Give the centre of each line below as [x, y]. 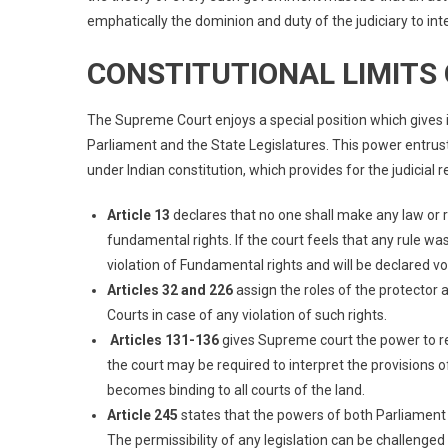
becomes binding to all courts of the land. [236, 389]
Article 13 [138, 214]
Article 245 [142, 414]
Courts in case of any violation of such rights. [247, 314]
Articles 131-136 [164, 339]
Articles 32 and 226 [170, 289]
